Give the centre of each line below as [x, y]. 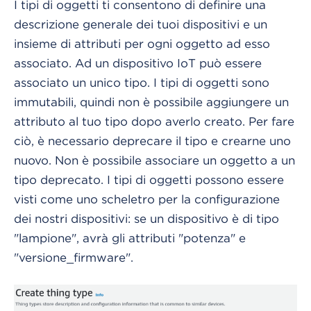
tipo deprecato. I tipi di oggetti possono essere [149, 179]
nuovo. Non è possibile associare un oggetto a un [154, 160]
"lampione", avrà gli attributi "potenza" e [130, 238]
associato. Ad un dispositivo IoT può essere [138, 63]
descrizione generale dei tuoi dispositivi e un [141, 24]
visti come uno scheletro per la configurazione [147, 199]
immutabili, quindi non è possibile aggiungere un [151, 102]
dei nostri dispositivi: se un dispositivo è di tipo [146, 218]
